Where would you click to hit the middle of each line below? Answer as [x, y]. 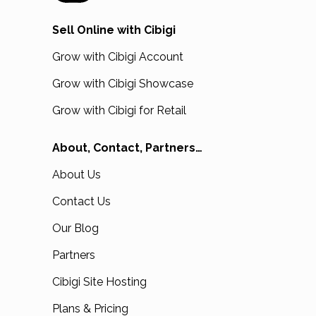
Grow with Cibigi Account [118, 57]
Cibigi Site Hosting [99, 282]
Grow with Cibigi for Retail [119, 111]
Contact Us [81, 202]
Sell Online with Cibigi [114, 30]
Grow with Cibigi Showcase [123, 84]
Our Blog [75, 229]
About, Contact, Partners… [127, 148]
